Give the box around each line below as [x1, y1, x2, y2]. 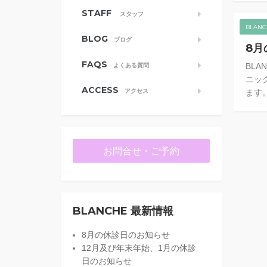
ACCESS [82, 85, 119, 95]
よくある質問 [113, 62, 149, 69]
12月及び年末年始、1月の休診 [82, 243, 196, 253]
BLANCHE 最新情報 [73, 204, 173, 218]
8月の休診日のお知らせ [82, 230, 170, 240]
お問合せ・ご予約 [103, 146, 179, 156]
